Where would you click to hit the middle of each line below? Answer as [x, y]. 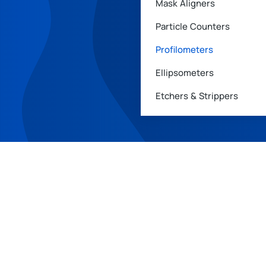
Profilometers [184, 50]
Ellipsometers [185, 73]
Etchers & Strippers [197, 96]
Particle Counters [193, 26]
